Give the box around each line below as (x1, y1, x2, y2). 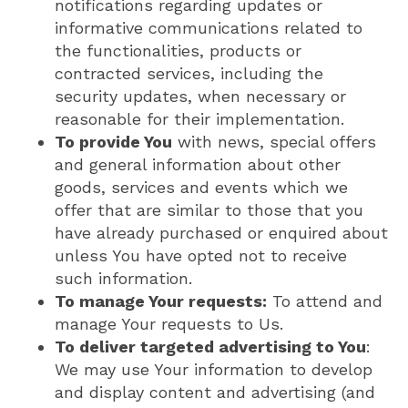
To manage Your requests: (55, 291, 267, 311)
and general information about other (55, 155, 341, 175)
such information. (55, 269, 192, 289)
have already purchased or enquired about (55, 223, 388, 243)
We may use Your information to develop (55, 360, 372, 380)
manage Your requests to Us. (55, 314, 283, 334)
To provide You (55, 132, 172, 152)
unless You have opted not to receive (55, 246, 347, 266)
